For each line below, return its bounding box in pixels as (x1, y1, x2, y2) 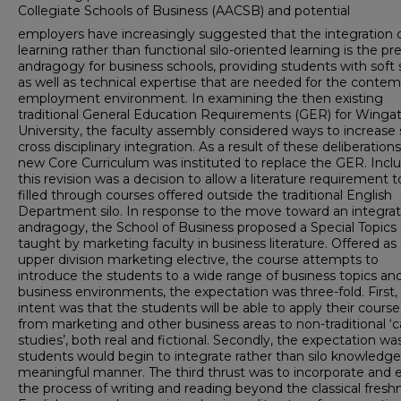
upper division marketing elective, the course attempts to (18, 252, 379, 269)
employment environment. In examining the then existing (18, 90, 383, 107)
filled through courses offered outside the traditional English (18, 187, 392, 204)
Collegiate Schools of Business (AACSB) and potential (18, 3, 350, 20)
